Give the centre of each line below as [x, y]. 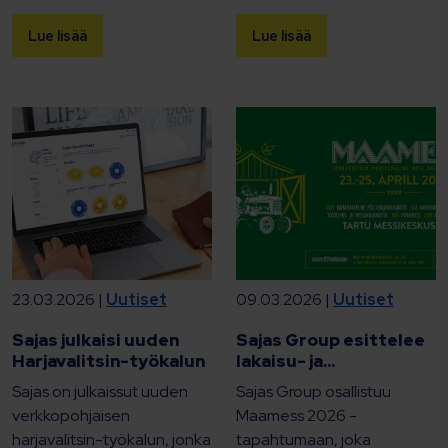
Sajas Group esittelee [330, 340]
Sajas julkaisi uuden [95, 340]
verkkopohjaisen [71, 416]
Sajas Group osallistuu [313, 392]
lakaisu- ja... [285, 361]
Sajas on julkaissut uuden [100, 392]
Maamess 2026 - [296, 416]
